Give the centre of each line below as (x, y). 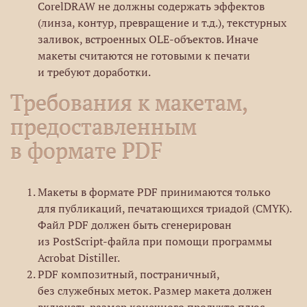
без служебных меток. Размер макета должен (155, 291)
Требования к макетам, (129, 103)
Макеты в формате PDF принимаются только (154, 192)
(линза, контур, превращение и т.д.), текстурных (162, 23)
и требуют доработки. (94, 72)
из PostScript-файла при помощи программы (155, 241)
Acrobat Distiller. (79, 258)
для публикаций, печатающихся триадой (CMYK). (164, 208)
